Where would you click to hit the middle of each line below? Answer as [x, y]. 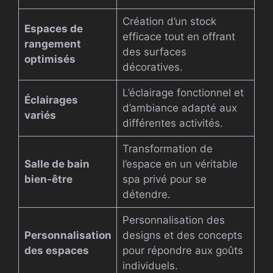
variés [40, 115]
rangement [52, 44]
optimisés [50, 59]
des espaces [56, 251]
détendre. [146, 195]
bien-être [48, 179]
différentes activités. [172, 123]
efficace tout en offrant [179, 37]
